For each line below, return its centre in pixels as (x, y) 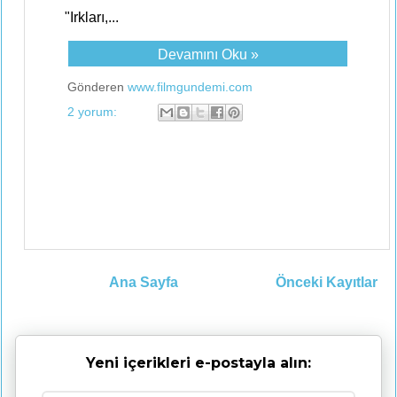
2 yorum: (94, 111)
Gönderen (97, 87)
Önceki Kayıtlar (327, 282)
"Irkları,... (92, 17)
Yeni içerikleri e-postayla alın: (198, 363)
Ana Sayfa (143, 282)
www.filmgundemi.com (190, 87)
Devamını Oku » (208, 54)
